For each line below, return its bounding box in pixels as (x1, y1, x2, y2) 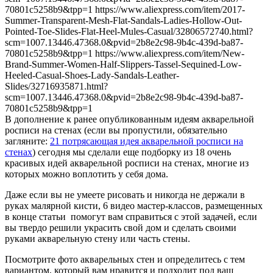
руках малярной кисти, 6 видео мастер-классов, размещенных (5, 200, 263, 211)
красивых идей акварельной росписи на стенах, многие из (5, 158, 249, 169)
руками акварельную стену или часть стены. (5, 233, 190, 244)
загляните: (5, 136, 50, 147)
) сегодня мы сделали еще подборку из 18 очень (32, 147, 231, 158)
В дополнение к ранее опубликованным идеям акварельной (5, 114, 254, 125)
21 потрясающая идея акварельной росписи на (50, 136, 243, 147)
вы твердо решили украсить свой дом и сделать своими (5, 222, 236, 233)
